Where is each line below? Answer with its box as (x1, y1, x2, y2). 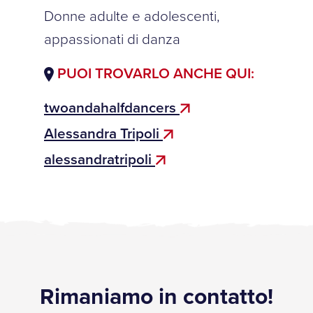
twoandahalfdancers (44, 96, 180, 118)
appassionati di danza (44, 28, 180, 50)
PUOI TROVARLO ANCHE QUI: (54, 62, 255, 84)
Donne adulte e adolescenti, (44, 5, 220, 27)
